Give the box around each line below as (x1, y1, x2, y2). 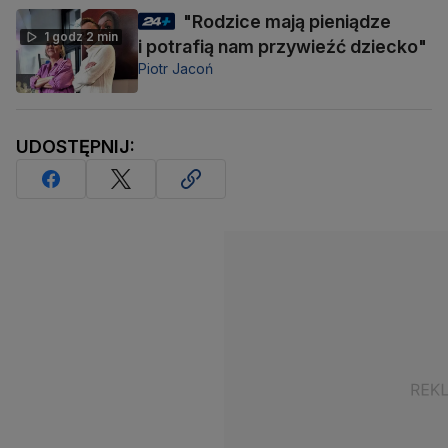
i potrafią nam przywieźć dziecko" (138, 35, 427, 57)
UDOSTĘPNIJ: (16, 136, 135, 157)
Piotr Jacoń (138, 59, 213, 77)
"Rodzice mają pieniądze (183, 10, 391, 32)
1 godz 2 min (44, 28, 118, 44)
